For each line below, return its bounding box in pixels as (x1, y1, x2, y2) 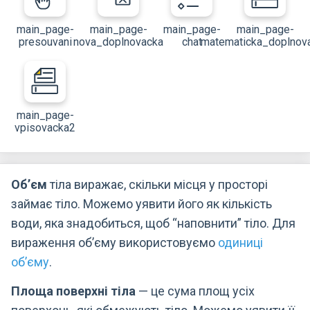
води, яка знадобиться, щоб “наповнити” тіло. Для (11, 216, 295, 230)
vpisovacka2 (15, 121, 75, 134)
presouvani (18, 35, 72, 48)
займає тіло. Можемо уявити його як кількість (11, 197, 272, 211)
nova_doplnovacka (73, 35, 163, 48)
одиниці (218, 235, 263, 250)
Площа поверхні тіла (11, 284, 136, 299)
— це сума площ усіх (136, 284, 255, 299)
